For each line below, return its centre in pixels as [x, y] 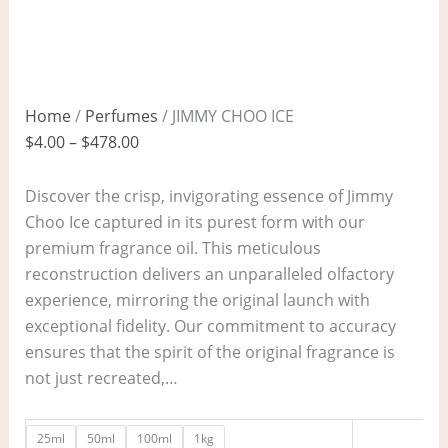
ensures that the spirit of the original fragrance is [209, 352]
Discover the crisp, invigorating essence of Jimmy [208, 196]
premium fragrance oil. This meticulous [172, 248]
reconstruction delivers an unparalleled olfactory [209, 274]
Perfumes [121, 116]
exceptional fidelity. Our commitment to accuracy [210, 326]
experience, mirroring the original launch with [197, 300]
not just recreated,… [101, 378]
